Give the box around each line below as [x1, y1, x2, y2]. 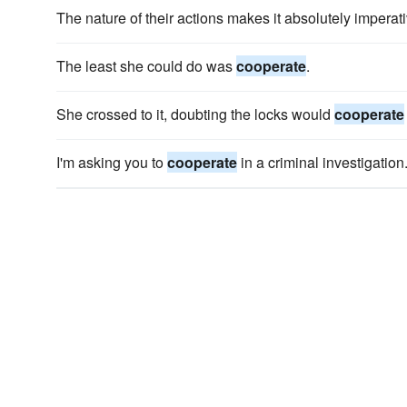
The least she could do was [56, 55, 236, 76]
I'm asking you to [56, 152, 167, 173]
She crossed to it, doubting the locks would [56, 104, 334, 124]
